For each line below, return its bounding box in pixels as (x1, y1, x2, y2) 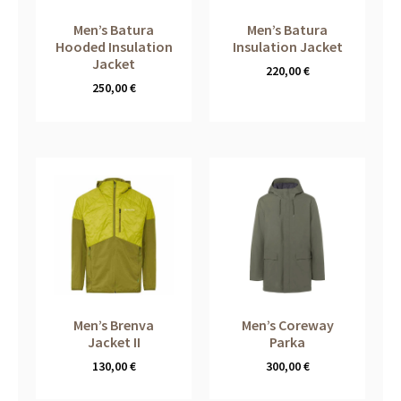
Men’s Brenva (73, 315, 154, 334)
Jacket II (87, 332, 141, 351)
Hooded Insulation (55, 37, 173, 55)
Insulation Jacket (232, 37, 343, 55)
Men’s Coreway (241, 315, 334, 334)
